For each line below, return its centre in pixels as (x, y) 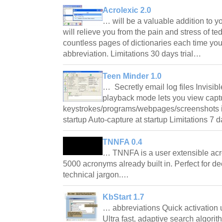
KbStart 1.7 (123, 197)
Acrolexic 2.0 (127, 10)
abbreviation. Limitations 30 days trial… (133, 54)
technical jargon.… (97, 174)
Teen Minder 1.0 (132, 76)
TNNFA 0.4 (122, 142)
